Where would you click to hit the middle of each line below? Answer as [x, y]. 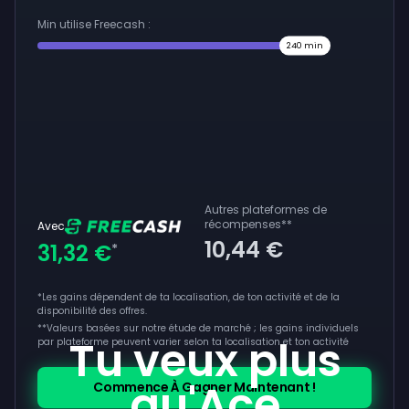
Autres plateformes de [266, 210]
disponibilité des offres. [92, 311]
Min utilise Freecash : [94, 24]
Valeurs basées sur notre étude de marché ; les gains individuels [203, 328]
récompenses [243, 224]
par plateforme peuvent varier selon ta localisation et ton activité [193, 342]
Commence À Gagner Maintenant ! [204, 387]
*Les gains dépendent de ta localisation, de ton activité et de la [189, 297]
